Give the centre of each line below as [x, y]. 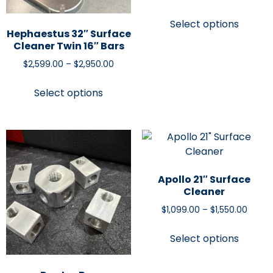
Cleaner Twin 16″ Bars [69, 46]
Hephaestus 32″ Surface [69, 34]
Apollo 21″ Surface [204, 179]
